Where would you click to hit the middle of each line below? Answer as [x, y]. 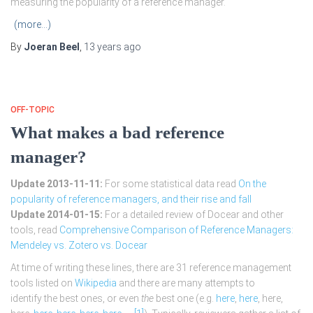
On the [252, 184]
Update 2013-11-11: [57, 184]
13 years [103, 47]
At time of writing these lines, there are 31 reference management [151, 268]
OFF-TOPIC [32, 110]
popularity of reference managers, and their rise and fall [131, 199]
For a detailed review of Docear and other [193, 215]
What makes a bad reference [117, 133]
